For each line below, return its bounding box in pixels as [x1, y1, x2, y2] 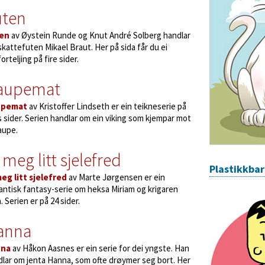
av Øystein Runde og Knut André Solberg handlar [9, 30, 190, 41]
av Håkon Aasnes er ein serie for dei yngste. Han [11, 243, 189, 254]
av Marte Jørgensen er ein [67, 172, 165, 183]
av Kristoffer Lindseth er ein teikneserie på [27, 101, 186, 112]
